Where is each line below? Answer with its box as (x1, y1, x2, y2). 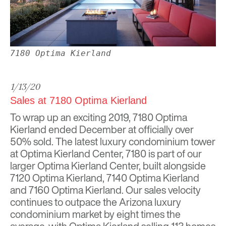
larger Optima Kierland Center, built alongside (10, 158, 206, 174)
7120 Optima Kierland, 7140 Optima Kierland (10, 171, 199, 186)
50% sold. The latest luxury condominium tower (10, 134, 215, 149)
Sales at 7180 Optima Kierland (10, 95, 147, 106)
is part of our (146, 146, 202, 161)
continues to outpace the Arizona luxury (10, 195, 181, 210)
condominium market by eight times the (10, 207, 181, 222)
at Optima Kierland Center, (10, 146, 126, 161)
